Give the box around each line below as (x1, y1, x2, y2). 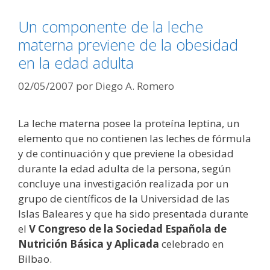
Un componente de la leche (18, 16, 203, 37)
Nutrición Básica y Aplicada (18, 236, 162, 251)
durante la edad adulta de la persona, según (18, 161, 231, 175)
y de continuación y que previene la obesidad (18, 146, 234, 160)
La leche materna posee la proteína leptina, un (18, 116, 239, 130)
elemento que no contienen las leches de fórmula (18, 131, 251, 145)
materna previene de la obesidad (18, 34, 238, 55)
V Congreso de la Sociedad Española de (29, 221, 227, 236)
